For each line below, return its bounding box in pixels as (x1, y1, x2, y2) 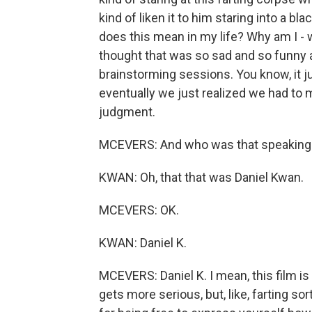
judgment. (99, 104, 155, 119)
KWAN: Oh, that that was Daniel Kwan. (99, 170, 304, 185)
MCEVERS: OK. (99, 203, 179, 217)
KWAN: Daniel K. (99, 235, 187, 250)
